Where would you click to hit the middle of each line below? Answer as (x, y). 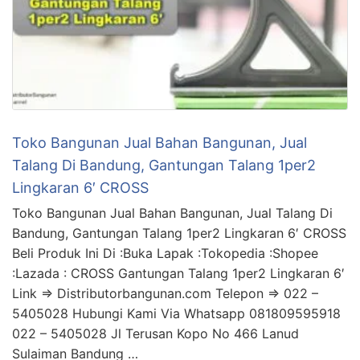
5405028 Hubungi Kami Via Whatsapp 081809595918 (176, 313)
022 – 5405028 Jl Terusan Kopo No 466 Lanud (155, 333)
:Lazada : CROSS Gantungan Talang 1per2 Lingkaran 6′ (178, 273)
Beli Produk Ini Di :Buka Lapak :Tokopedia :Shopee (165, 253)
